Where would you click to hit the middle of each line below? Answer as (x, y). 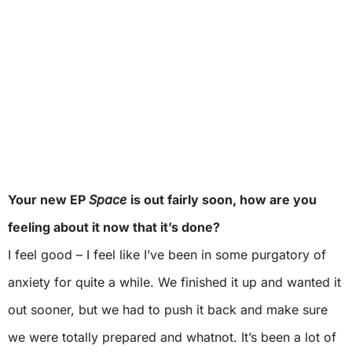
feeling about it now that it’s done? (114, 227)
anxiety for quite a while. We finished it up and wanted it (174, 282)
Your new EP (48, 199)
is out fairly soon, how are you (224, 199)
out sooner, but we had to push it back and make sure (168, 309)
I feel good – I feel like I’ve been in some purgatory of (167, 254)
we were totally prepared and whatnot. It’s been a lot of (172, 337)
